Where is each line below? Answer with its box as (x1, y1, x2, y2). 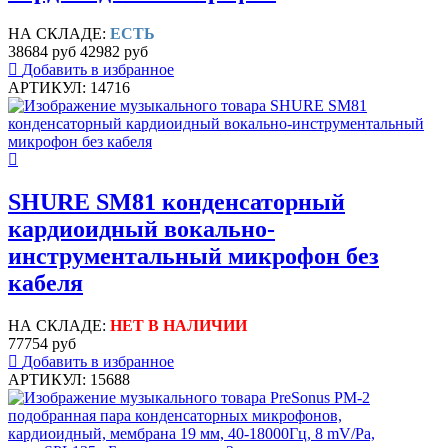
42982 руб (80, 42, 148, 60)
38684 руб (8, 42, 76, 60)
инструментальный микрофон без (8, 242, 379, 269)
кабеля (8, 269, 83, 296)
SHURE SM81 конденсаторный (8, 188, 345, 215)
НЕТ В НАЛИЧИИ (110, 316, 247, 334)
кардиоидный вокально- (8, 215, 275, 242)
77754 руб (8, 334, 76, 352)
